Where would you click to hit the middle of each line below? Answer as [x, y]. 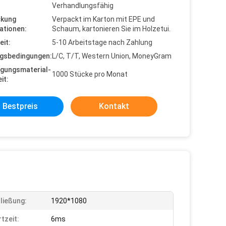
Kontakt [114, 106]
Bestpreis [20, 106]
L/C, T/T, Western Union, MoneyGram [112, 56]
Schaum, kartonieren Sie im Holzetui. [111, 29]
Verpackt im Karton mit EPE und [103, 19]
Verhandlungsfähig [83, 6]
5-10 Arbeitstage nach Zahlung [102, 42]
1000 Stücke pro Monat [90, 74]
